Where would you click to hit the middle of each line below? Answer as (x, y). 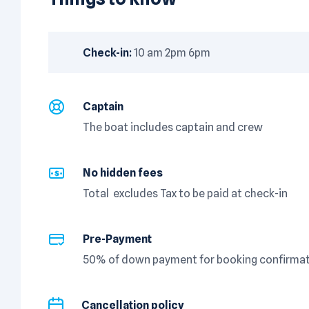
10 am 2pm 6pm (172, 52)
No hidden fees (123, 173)
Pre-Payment (117, 239)
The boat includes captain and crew (173, 127)
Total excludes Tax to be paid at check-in (185, 193)
